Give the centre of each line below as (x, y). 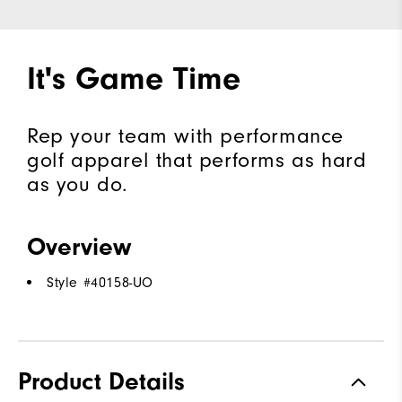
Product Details (101, 381)
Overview (79, 246)
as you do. (78, 184)
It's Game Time (134, 78)
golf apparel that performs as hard (197, 160)
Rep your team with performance (186, 135)
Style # (69, 282)
